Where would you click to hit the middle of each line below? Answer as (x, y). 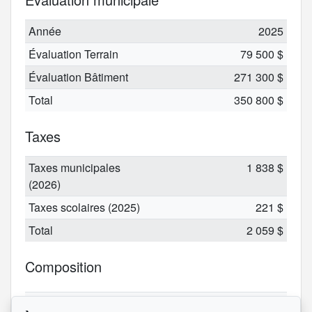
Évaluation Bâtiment (78, 77)
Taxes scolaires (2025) (84, 207)
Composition (63, 266)
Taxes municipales (74, 167)
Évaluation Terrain (73, 54)
